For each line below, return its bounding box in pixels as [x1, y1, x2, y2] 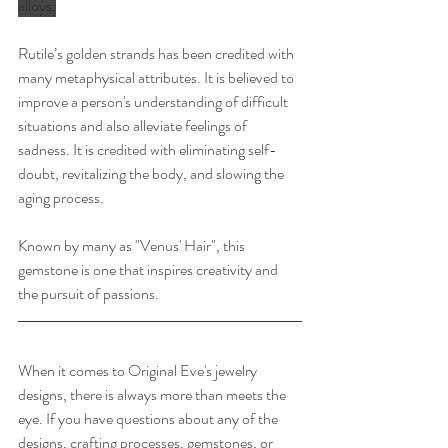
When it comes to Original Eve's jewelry [18, 358, 260, 382]
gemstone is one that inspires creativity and [18, 257, 281, 281]
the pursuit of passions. [18, 281, 162, 305]
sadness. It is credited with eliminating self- [18, 137, 277, 161]
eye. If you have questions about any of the [18, 406, 281, 430]
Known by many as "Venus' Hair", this [18, 233, 248, 257]
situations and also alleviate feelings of [18, 113, 250, 137]
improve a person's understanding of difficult [18, 89, 291, 113]
